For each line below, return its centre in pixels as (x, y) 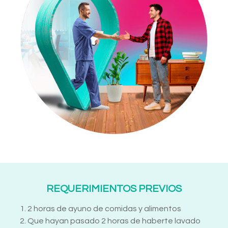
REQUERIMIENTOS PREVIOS (114, 189)
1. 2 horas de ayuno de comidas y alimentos (101, 209)
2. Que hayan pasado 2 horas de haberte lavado (110, 221)
